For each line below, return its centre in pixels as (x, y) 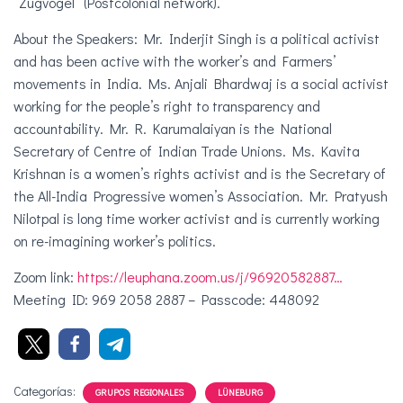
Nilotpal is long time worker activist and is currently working (197, 219)
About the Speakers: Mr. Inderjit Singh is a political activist (197, 39)
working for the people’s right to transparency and (167, 106)
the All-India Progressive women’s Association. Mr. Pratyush (201, 196)
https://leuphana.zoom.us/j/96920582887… (210, 277)
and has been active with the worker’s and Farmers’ (175, 61)
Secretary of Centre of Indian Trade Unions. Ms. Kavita (187, 151)
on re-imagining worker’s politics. (115, 241)
